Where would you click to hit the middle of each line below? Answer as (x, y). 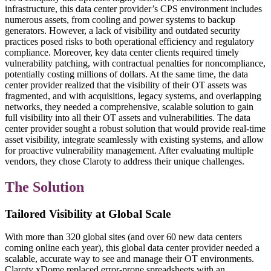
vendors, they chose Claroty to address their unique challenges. (125, 161)
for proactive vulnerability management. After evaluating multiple (129, 150)
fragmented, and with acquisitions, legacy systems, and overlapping (133, 96)
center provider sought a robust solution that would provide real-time (135, 128)
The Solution (44, 187)
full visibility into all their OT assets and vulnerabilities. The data (128, 117)
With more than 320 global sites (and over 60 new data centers (123, 237)
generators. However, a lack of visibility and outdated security (122, 30)
